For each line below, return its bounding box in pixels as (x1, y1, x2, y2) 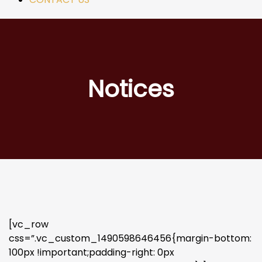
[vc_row (9, 218, 49, 231)
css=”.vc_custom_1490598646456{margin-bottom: (9, 232, 251, 245)
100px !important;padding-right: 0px (9, 246, 174, 259)
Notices (88, 73, 174, 105)
